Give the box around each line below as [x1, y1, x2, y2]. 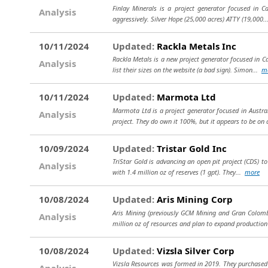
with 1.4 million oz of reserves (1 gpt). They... [112, 167, 245, 176]
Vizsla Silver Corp [154, 244, 234, 257]
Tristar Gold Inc [154, 142, 227, 154]
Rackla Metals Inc [154, 39, 236, 52]
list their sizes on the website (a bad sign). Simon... [112, 65, 261, 74]
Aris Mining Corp [154, 193, 233, 205]
